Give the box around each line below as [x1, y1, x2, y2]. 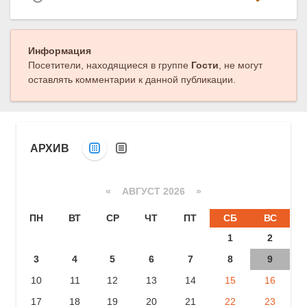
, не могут [219, 60, 262, 71]
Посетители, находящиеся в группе [28, 60, 191, 71]
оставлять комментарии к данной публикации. [28, 74, 236, 86]
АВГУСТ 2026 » [110, 185, 201, 197]
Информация [28, 45, 91, 57]
